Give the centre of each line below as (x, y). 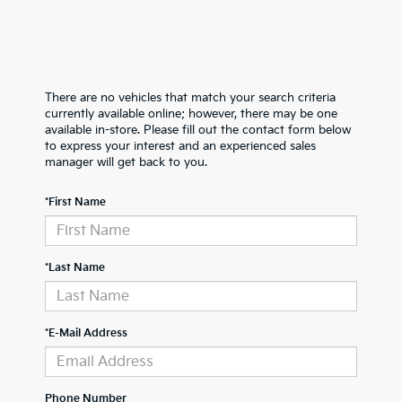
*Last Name (75, 268)
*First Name (75, 202)
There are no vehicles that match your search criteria (190, 98)
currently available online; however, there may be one (191, 114)
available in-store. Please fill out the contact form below (198, 130)
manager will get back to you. (126, 162)
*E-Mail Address (86, 333)
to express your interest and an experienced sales (180, 146)
